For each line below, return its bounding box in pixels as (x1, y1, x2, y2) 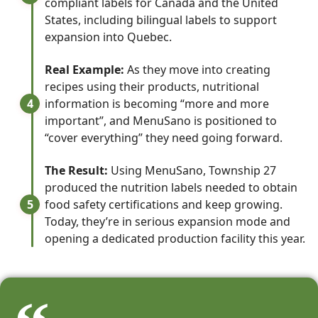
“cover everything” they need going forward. (45, 129, 283, 146)
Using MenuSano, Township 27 (108, 163, 277, 179)
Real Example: (45, 61, 125, 77)
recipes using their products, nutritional (45, 78, 260, 94)
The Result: (45, 163, 109, 179)
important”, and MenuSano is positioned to (45, 112, 278, 128)
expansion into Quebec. (45, 28, 172, 45)
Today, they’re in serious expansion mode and (45, 214, 291, 230)
